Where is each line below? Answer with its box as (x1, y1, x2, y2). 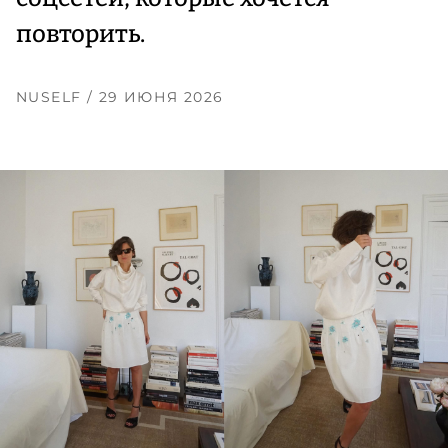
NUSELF (16, 88, 87, 107)
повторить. (16, 20, 145, 49)
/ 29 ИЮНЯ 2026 (86, 88, 224, 107)
